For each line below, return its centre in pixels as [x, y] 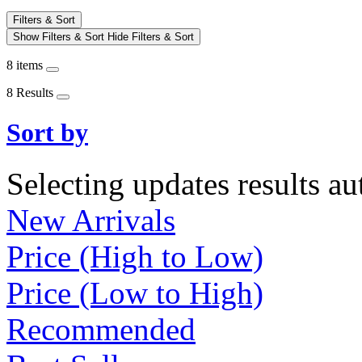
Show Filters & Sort [60, 36]
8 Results [32, 92]
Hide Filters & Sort [151, 36]
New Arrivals [91, 221]
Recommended [101, 330]
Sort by [47, 133]
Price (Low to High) [135, 293]
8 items [26, 65]
